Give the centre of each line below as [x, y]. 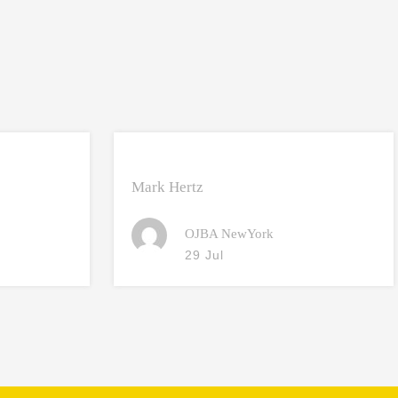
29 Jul [205, 255]
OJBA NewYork [230, 234]
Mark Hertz [168, 187]
